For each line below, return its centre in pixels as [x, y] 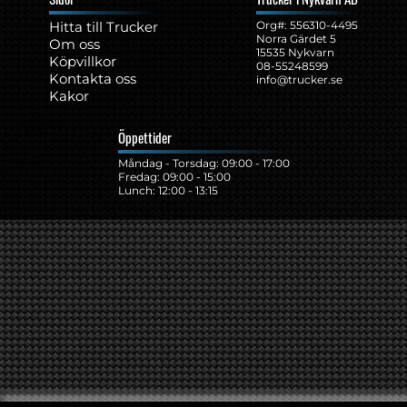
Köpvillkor [83, 61]
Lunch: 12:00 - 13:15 [168, 191]
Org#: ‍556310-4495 [307, 25]
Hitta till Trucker [104, 26]
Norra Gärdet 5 [296, 38]
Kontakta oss [93, 78]
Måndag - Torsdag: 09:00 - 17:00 [203, 164]
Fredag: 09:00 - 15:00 [174, 177]
